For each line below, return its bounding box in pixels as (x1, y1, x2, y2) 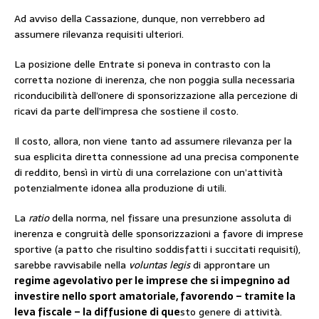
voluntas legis (129, 256, 190, 273)
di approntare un (190, 256, 270, 273)
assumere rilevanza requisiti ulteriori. (14, 26, 184, 42)
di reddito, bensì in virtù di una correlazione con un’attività (14, 164, 283, 180)
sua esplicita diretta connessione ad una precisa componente (14, 148, 299, 164)
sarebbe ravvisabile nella (14, 256, 129, 273)
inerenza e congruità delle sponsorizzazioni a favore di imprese (14, 225, 303, 241)
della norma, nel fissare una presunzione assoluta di (52, 209, 291, 226)
